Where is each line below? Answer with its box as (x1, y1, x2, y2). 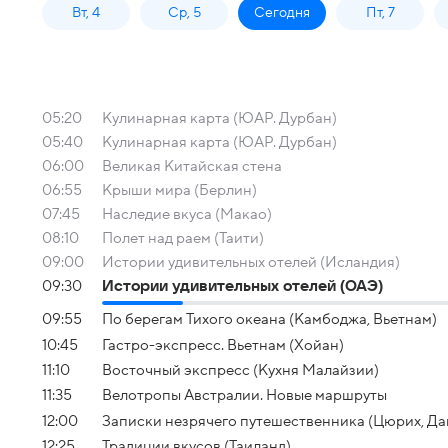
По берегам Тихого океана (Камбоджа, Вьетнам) (102, 311, 437, 328)
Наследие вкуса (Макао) (102, 206, 272, 222)
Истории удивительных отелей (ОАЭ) (102, 278, 383, 294)
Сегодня (254, 5, 310, 20)
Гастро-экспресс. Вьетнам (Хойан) (102, 336, 344, 353)
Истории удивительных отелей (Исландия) (102, 254, 400, 270)
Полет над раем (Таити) (102, 230, 264, 246)
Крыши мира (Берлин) (102, 182, 257, 198)
